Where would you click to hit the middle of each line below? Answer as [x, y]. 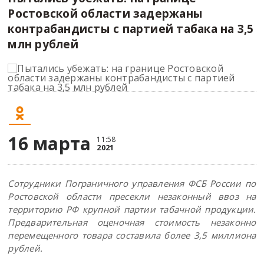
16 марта [49, 143]
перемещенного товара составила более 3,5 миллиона [132, 235]
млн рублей [43, 44]
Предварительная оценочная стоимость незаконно [132, 222]
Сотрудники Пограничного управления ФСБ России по [132, 183]
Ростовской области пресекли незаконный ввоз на [132, 196]
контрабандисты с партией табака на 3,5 [131, 29]
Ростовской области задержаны [105, 13]
